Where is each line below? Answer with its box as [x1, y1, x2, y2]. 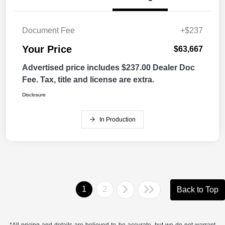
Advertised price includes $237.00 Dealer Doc [22, 63, 195, 72]
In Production [99, 116, 136, 124]
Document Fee [22, 26, 75, 35]
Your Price [22, 44, 72, 55]
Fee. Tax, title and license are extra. [22, 75, 154, 84]
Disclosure [22, 92, 46, 98]
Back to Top [177, 185, 218, 194]
